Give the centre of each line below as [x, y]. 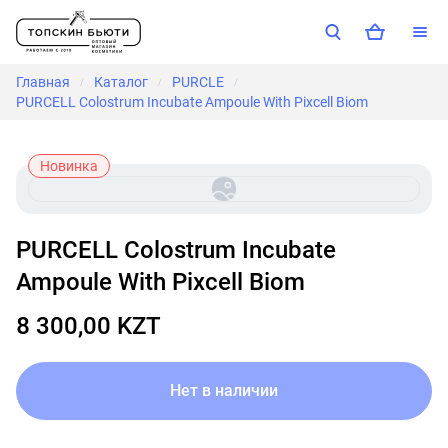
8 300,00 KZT [88, 326]
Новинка [69, 166]
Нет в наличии [229, 390]
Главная [43, 82]
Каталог [121, 82]
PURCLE [198, 82]
